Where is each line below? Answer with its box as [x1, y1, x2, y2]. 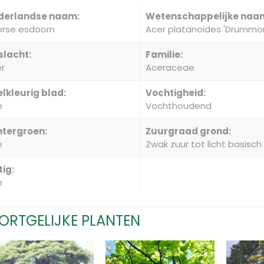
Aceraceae [146, 61, 195, 74]
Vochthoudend [146, 100, 212, 112]
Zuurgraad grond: [146, 125, 232, 137]
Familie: [146, 48, 183, 61]
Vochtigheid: [146, 87, 206, 99]
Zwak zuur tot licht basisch [146, 138, 262, 150]
